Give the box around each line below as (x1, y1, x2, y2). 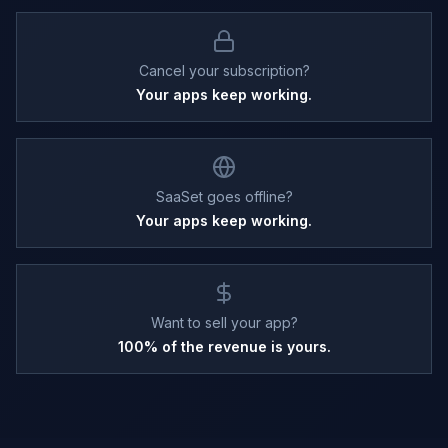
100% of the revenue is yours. (117, 338, 331, 355)
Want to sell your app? (150, 314, 298, 331)
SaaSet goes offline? (155, 188, 293, 205)
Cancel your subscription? (138, 62, 310, 79)
